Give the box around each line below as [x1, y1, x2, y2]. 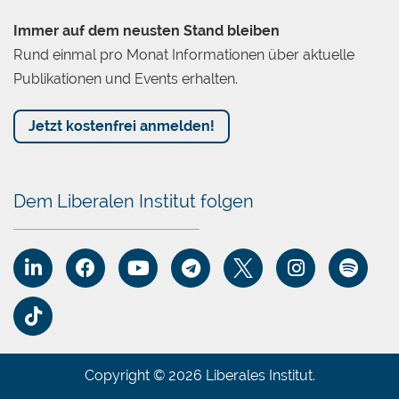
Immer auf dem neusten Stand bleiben [13, 21, 280, 39]
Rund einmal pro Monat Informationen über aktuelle [13, 45, 354, 63]
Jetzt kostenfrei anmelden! [28, 117, 215, 134]
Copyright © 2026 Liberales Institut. [84, 366, 315, 384]
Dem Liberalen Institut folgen [13, 190, 254, 212]
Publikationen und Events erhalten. [13, 69, 238, 87]
